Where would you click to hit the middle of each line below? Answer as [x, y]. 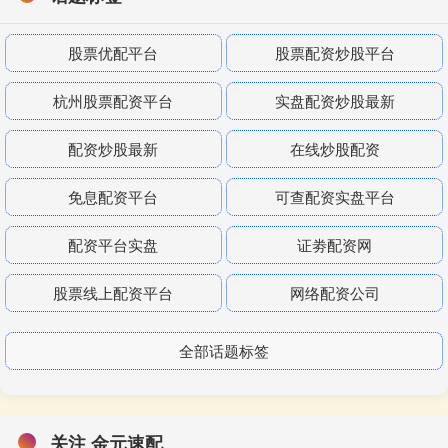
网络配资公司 [334, 293]
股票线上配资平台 [113, 293]
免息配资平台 [113, 197]
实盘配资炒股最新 [334, 101]
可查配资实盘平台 [334, 197]
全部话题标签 [224, 351]
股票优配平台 [113, 53]
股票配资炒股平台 [334, 53]
